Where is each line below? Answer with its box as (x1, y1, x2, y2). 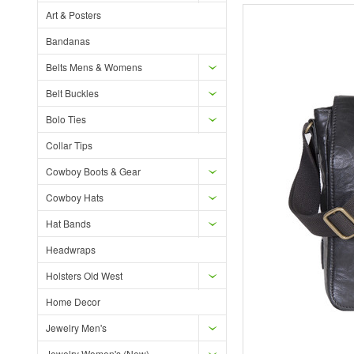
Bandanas (46, 34, 90, 47)
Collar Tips (46, 138, 92, 152)
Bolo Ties (46, 112, 86, 126)
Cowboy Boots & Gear (46, 164, 141, 178)
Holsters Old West (46, 269, 122, 282)
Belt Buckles (46, 86, 99, 100)
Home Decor (46, 295, 100, 308)
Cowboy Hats (46, 190, 104, 204)
